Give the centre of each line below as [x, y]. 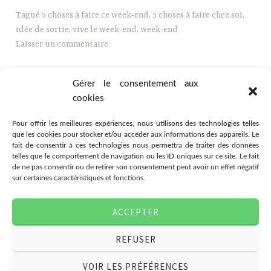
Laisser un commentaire [62, 44]
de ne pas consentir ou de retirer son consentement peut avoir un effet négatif [135, 167]
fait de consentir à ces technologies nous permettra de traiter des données [135, 145]
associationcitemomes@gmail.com [63, 255]
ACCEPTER [135, 212]
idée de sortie [43, 29]
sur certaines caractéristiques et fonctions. [79, 178]
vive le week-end [105, 29]
